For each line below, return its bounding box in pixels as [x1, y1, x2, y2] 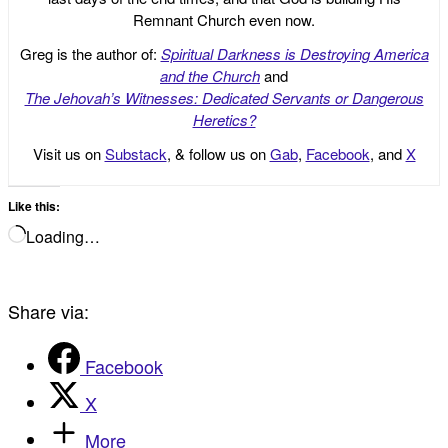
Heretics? [192, 108, 256, 130]
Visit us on [32, 142, 105, 164]
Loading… [26, 224, 100, 248]
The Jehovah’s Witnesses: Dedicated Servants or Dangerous [24, 86, 424, 108]
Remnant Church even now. [133, 8, 315, 30]
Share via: [8, 297, 89, 324]
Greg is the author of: [19, 42, 161, 64]
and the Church [160, 64, 260, 86]
